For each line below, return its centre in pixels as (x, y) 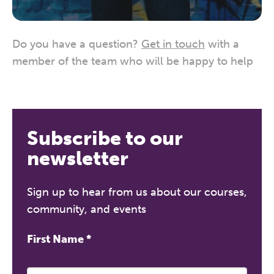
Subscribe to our (105, 138)
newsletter (78, 158)
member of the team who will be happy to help (133, 61)
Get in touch (173, 44)
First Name (57, 239)
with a (222, 44)
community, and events (87, 209)
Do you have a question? (77, 44)
